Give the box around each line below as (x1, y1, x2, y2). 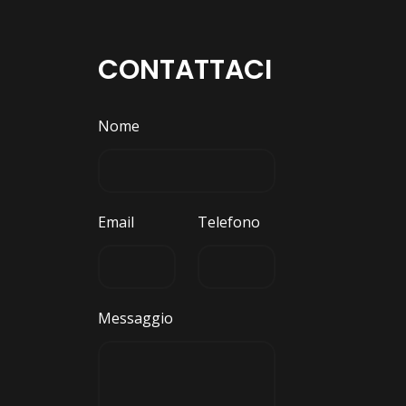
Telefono (198, 212, 260, 232)
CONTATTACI (98, 51, 272, 89)
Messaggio (98, 308, 173, 328)
